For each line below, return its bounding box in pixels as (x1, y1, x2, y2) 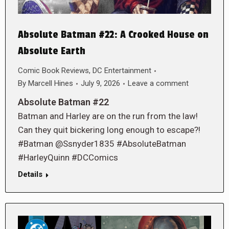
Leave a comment (128, 79, 189, 88)
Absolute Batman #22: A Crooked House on (18, 29, 209, 41)
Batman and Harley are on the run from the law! (18, 111, 198, 122)
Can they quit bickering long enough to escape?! (18, 125, 200, 135)
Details (18, 170, 42, 179)
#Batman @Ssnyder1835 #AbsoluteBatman (18, 139, 186, 149)
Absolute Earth (18, 45, 85, 58)
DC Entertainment (93, 66, 151, 76)
